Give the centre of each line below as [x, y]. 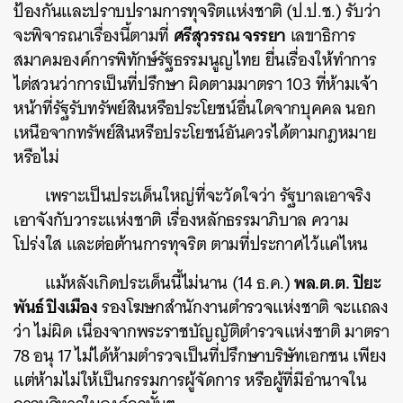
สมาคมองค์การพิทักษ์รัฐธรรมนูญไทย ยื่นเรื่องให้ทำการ [195, 60]
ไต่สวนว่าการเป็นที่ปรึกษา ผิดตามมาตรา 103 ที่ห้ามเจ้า [196, 84]
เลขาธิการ [321, 36]
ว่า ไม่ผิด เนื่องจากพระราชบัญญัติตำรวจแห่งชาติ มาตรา [201, 331]
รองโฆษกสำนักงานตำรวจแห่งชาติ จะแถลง [243, 307]
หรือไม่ [36, 157]
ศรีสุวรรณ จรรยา [229, 35]
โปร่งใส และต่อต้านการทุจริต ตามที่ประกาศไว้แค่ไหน [191, 244]
